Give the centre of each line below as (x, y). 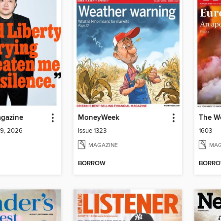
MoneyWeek (99, 118)
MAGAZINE (103, 146)
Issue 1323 (92, 131)
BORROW (92, 164)
